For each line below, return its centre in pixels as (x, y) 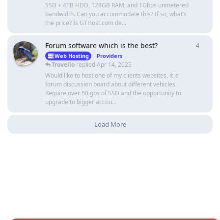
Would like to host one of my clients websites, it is (112, 75)
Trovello (63, 64)
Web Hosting (71, 55)
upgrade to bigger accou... (81, 102)
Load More (110, 124)
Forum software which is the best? (101, 45)
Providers (109, 55)
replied (86, 64)
